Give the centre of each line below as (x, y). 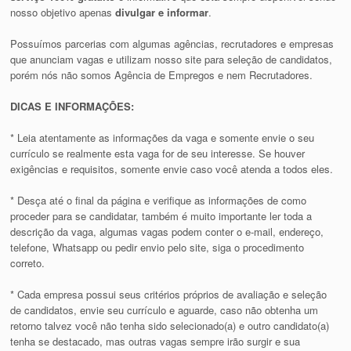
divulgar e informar (162, 13)
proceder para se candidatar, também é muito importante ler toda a (161, 216)
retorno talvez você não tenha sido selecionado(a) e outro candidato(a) (170, 326)
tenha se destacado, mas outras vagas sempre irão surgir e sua (156, 342)
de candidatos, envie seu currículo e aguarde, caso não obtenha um (165, 310)
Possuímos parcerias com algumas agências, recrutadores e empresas (172, 44)
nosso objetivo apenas (63, 13)
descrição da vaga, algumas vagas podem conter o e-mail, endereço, (167, 232)
